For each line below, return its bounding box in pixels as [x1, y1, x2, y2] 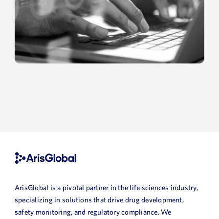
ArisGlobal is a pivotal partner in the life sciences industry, [14, 183, 198, 192]
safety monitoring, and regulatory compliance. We [14, 208, 172, 217]
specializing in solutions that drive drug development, [14, 196, 184, 204]
